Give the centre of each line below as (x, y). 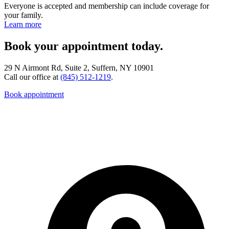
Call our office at (32, 77)
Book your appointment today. (84, 46)
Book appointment (34, 95)
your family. (24, 15)
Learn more (23, 25)
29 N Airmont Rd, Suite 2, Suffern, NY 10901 (79, 68)
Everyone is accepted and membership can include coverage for (107, 6)
